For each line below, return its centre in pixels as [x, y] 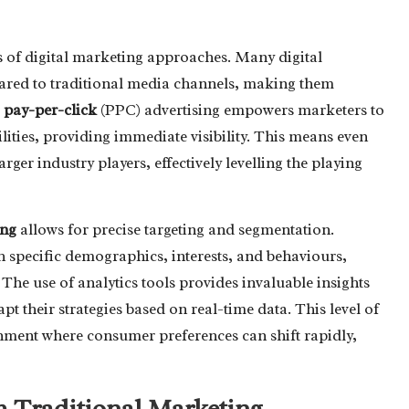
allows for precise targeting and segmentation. [175, 229]
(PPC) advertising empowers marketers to [241, 110]
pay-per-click [50, 110]
